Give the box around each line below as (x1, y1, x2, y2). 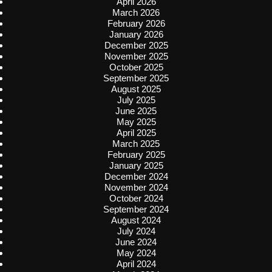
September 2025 (103, 72, 169, 83)
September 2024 (103, 203, 169, 214)
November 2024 (104, 182, 168, 192)
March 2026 (112, 7, 160, 18)
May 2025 (116, 116, 156, 127)
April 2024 (116, 258, 156, 269)
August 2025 (111, 83, 161, 94)
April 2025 (116, 127, 156, 138)
